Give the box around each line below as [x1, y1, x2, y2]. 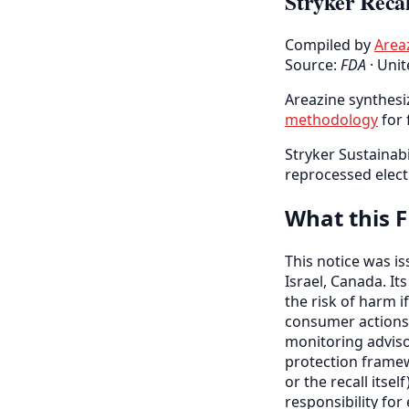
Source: [285, 55, 337, 76]
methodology [285, 110, 378, 131]
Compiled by [285, 35, 371, 56]
